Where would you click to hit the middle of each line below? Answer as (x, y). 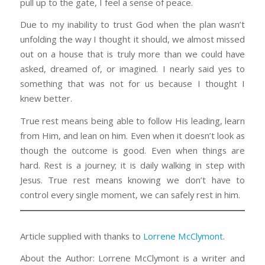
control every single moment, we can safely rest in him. (130, 195)
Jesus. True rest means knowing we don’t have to (132, 180)
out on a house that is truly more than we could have (132, 54)
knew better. (46, 98)
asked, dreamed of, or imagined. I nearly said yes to (132, 69)
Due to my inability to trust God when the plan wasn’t (132, 25)
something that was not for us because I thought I (132, 84)
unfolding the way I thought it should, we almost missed (132, 39)
